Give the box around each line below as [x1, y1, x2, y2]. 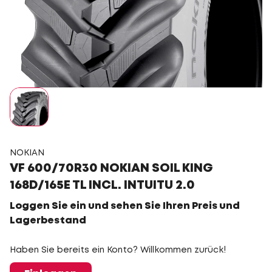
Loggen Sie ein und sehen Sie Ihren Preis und [10, 202, 240, 211]
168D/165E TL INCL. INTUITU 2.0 [10, 180, 195, 191]
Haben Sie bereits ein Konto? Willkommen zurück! [10, 246, 226, 254]
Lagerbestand [10, 216, 86, 225]
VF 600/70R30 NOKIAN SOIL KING [10, 163, 213, 174]
